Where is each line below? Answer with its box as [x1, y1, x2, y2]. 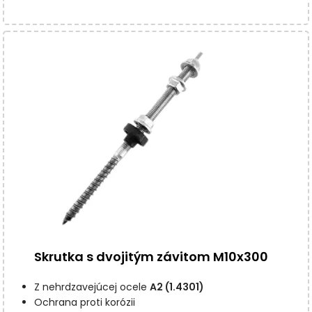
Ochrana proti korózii [33, 295, 135, 310]
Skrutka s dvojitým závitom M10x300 [33, 248, 268, 266]
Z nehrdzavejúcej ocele [33, 280, 150, 295]
